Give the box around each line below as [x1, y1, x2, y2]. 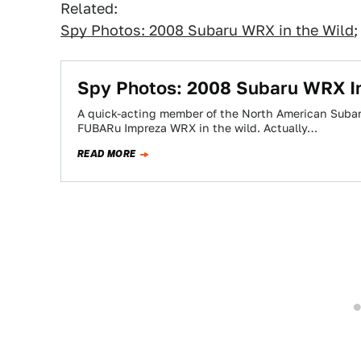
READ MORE [77, 147, 136, 161]
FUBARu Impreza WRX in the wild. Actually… [77, 122, 317, 135]
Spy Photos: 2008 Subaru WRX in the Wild [60, 22, 354, 39]
